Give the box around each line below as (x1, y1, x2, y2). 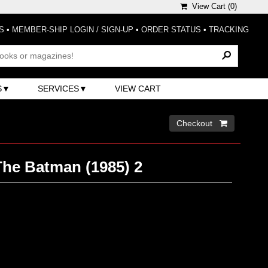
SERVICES (38, 83, 80, 93)
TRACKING (209, 25, 249, 34)
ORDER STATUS (141, 25, 201, 34)
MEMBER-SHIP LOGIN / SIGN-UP (12, 25, 133, 34)
